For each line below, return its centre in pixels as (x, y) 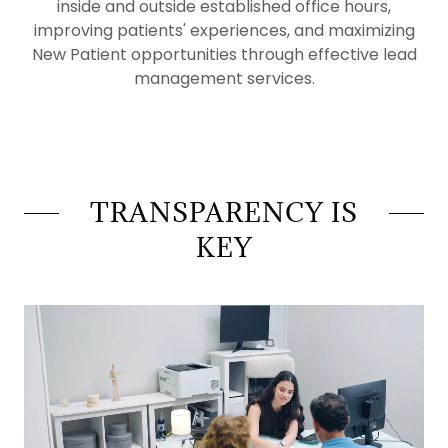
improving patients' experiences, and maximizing (224, 30)
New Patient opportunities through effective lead (224, 54)
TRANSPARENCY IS (224, 212)
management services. (224, 78)
